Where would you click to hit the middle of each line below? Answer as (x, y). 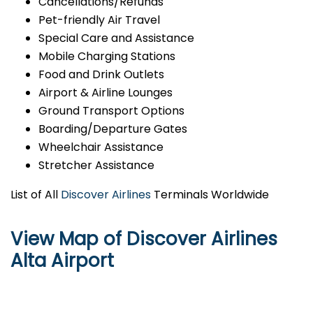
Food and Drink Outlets (101, 75)
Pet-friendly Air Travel (99, 20)
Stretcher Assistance (96, 166)
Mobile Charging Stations (107, 57)
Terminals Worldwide (210, 195)
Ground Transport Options (111, 111)
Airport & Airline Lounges (105, 93)
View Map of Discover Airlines (144, 239)
